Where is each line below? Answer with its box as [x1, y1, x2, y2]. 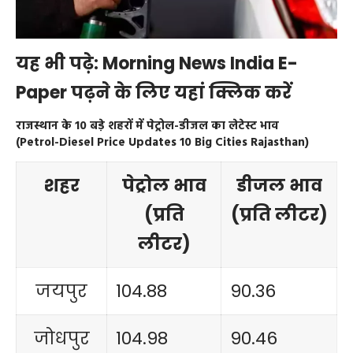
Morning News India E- [102, 51, 298, 76]
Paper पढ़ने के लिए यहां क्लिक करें [16, 80, 292, 106]
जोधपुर [33, 326, 90, 351]
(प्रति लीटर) [230, 203, 328, 228]
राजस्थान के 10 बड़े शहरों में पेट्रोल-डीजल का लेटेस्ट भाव [16, 116, 279, 136]
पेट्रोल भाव [121, 173, 206, 199]
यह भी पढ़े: [16, 51, 102, 76]
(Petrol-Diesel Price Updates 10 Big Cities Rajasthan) [16, 132, 309, 152]
